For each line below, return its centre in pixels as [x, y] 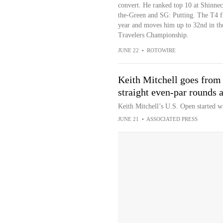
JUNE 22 [128, 50]
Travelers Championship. [153, 35]
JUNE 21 [128, 119]
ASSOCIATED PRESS [172, 119]
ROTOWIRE [161, 50]
